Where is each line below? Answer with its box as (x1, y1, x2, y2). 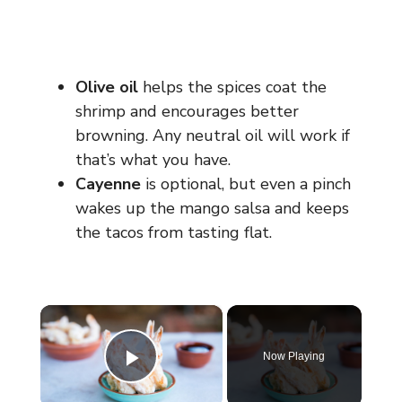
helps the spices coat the (138, 75, 327, 98)
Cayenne (75, 172, 141, 195)
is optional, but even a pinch (141, 172, 351, 195)
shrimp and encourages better (75, 100, 299, 122)
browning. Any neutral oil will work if (75, 124, 350, 146)
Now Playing (263, 349, 326, 363)
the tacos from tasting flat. (75, 221, 272, 243)
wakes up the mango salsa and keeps (75, 197, 349, 219)
